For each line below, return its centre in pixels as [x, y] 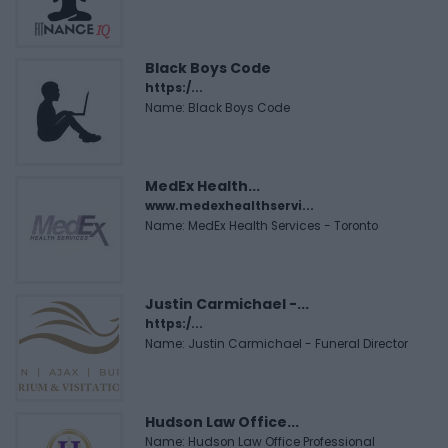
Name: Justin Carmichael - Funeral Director [276, 344]
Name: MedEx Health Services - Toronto [261, 226]
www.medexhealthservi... [229, 206]
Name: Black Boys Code [217, 108]
